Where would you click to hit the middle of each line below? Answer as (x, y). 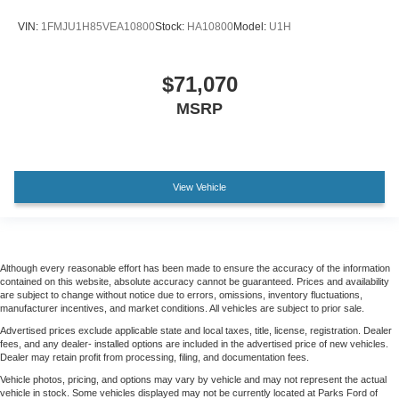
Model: (251, 26)
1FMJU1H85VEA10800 (98, 26)
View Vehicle (199, 187)
